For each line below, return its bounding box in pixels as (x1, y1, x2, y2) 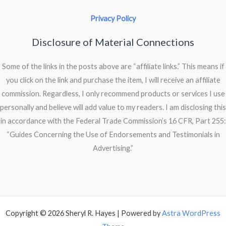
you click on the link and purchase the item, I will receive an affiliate (6, 76, 220, 85)
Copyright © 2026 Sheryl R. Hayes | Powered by (6, 209, 162, 217)
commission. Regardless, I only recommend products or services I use (1, 89, 225, 98)
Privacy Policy (90, 14, 136, 23)
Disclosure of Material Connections (32, 36, 194, 48)
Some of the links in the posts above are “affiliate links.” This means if (2, 62, 224, 71)
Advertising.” (93, 144, 133, 153)
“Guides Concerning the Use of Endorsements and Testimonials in (6, 130, 220, 139)
